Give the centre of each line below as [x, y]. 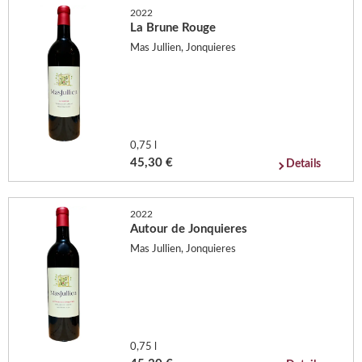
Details [304, 164]
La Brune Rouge [173, 27]
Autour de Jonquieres [189, 229]
